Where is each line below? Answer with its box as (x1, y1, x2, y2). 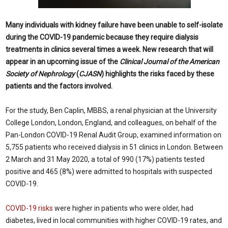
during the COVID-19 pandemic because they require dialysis (6, 33, 198, 41)
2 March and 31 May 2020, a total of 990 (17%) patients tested (6, 155, 205, 163)
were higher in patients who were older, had (53, 204, 193, 212)
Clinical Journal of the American (120, 58, 219, 66)
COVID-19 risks (6, 204, 53, 212)
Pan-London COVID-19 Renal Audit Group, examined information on (6, 131, 221, 139)
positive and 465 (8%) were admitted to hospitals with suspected (6, 167, 212, 176)
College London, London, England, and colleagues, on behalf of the (6, 119, 217, 127)
